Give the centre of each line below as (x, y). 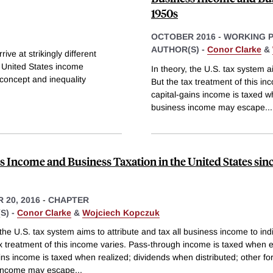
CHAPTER (69, 200)
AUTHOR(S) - (179, 49)
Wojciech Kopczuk (121, 212)
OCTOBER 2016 (183, 36)
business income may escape (208, 107)
